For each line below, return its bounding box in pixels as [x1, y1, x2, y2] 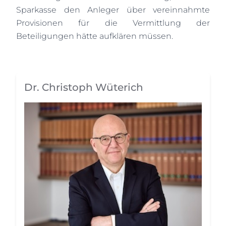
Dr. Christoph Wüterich [24, 81, 143, 93]
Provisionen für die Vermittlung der [16, 18, 210, 28]
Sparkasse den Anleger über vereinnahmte [16, 5, 210, 15]
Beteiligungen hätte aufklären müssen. [16, 31, 173, 41]
